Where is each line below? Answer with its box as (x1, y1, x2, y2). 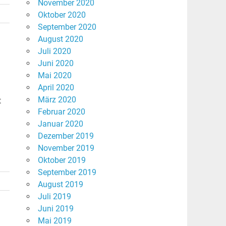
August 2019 (37, 180, 83, 190)
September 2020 (37, 22, 96, 32)
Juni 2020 (37, 59, 74, 69)
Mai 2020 (37, 71, 72, 81)
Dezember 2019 (37, 131, 94, 141)
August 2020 (37, 34, 83, 44)
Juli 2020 (37, 46, 71, 56)
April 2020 (37, 83, 74, 93)
